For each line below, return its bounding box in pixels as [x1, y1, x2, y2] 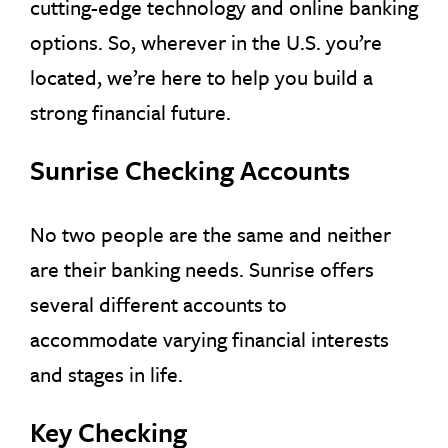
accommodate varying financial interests [30, 323, 389, 354]
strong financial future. [30, 96, 231, 127]
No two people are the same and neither [30, 218, 391, 249]
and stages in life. [30, 358, 183, 389]
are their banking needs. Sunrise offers [30, 253, 374, 284]
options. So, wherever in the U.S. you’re [30, 26, 382, 57]
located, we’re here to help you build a [30, 61, 373, 92]
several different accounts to [30, 288, 287, 319]
